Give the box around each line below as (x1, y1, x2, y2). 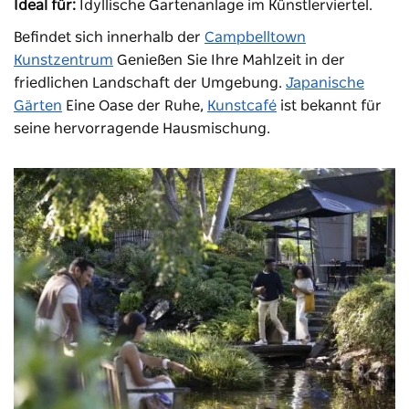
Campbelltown (204, 29, 306, 45)
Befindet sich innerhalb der (14, 29, 204, 45)
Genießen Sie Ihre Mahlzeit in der (113, 52, 345, 68)
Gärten (14, 98, 62, 113)
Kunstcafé (207, 98, 277, 113)
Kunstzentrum (14, 52, 113, 68)
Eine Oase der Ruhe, (62, 98, 207, 113)
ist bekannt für (277, 98, 382, 113)
